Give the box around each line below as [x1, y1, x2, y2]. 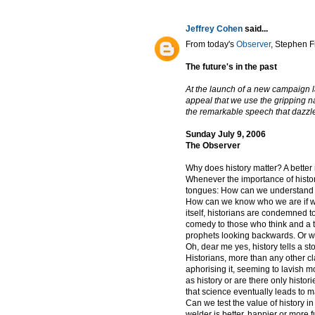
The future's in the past [186, 62, 277, 72]
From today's [186, 39, 236, 50]
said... [243, 24, 268, 34]
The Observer [186, 141, 240, 151]
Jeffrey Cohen [186, 24, 243, 34]
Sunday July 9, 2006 [186, 129, 266, 140]
